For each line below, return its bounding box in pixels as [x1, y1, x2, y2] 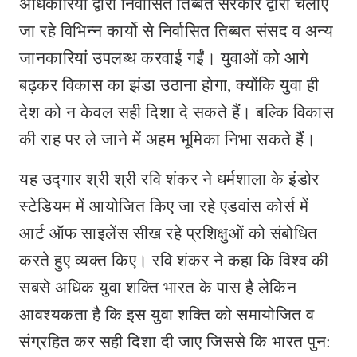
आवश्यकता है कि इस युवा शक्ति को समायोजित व [19, 303, 315, 325]
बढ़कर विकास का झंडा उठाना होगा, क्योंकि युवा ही [19, 73, 319, 96]
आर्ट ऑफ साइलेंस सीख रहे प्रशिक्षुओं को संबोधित [19, 222, 318, 244]
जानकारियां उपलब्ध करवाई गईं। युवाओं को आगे [19, 46, 309, 69]
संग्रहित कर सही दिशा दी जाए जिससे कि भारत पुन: [19, 330, 331, 352]
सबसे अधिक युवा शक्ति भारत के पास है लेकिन [19, 276, 296, 298]
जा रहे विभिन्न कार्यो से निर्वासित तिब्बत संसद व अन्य [19, 19, 333, 41]
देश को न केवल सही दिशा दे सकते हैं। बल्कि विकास [19, 100, 334, 123]
